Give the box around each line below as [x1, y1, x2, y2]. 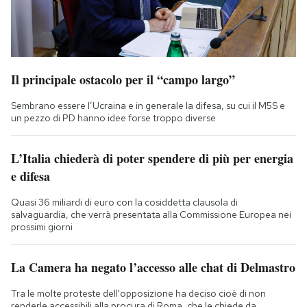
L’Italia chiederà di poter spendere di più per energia [11, 149, 293, 167]
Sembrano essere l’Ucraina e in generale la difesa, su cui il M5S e [11, 99, 285, 112]
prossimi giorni [11, 220, 73, 233]
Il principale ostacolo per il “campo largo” [11, 70, 235, 88]
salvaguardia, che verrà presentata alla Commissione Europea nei [11, 208, 291, 221]
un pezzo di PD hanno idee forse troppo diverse [11, 111, 216, 124]
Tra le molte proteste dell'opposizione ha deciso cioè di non [11, 286, 266, 299]
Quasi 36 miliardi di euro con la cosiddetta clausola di [11, 195, 238, 208]
